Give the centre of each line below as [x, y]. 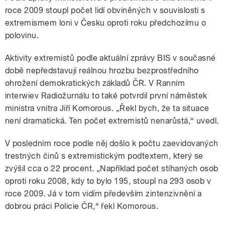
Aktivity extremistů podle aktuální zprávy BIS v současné [110, 58]
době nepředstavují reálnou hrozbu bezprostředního [102, 70]
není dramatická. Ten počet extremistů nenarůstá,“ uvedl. [112, 121]
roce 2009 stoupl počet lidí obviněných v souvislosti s [105, 10]
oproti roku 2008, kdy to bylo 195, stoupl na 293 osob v [108, 181]
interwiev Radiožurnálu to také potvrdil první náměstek [106, 95]
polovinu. [22, 35]
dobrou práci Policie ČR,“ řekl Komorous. [82, 206]
